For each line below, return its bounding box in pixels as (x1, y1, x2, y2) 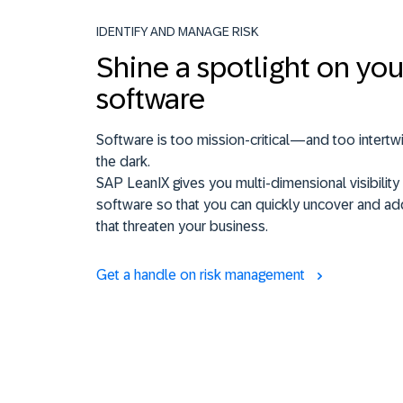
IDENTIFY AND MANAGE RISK (96, 24, 259, 40)
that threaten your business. (96, 219, 268, 235)
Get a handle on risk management (96, 267, 309, 283)
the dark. (96, 154, 150, 170)
